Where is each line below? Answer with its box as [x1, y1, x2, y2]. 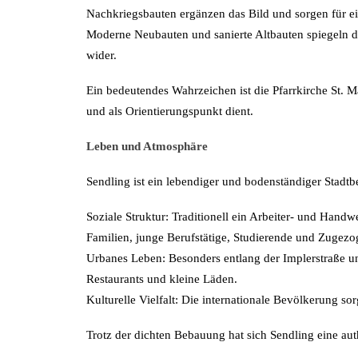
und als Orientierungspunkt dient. [86, 105, 253, 117]
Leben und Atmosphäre [86, 140, 208, 153]
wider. [86, 49, 117, 62]
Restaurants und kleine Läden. [86, 272, 237, 285]
